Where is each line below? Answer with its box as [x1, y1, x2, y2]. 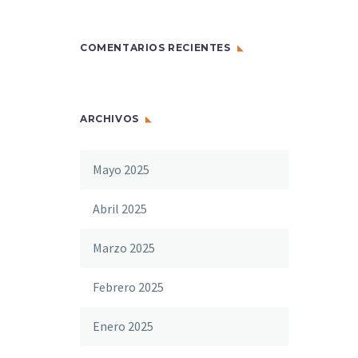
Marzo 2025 [93, 240, 155, 256]
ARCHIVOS [80, 113, 139, 125]
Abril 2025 [93, 201, 147, 217]
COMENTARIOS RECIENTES [80, 42, 231, 54]
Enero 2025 [93, 318, 153, 334]
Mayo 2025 [93, 161, 149, 177]
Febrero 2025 [93, 279, 164, 295]
